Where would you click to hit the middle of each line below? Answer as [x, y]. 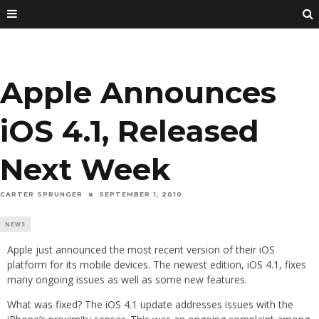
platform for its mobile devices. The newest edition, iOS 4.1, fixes [157, 265]
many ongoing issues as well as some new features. [127, 280]
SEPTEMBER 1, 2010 [141, 194]
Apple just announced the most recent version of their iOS [141, 250]
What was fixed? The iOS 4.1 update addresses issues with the [150, 305]
